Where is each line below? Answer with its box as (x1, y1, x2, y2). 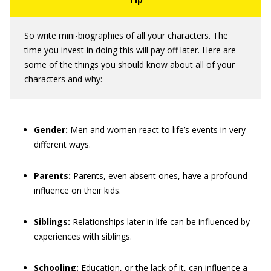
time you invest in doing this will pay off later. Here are (24, 44, 236, 56)
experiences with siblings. (34, 230, 132, 242)
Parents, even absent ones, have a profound (71, 170, 247, 181)
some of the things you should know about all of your (24, 59, 235, 70)
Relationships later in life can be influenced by (70, 216, 250, 227)
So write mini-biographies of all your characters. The (24, 30, 228, 41)
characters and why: (24, 73, 102, 85)
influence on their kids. (34, 184, 121, 196)
